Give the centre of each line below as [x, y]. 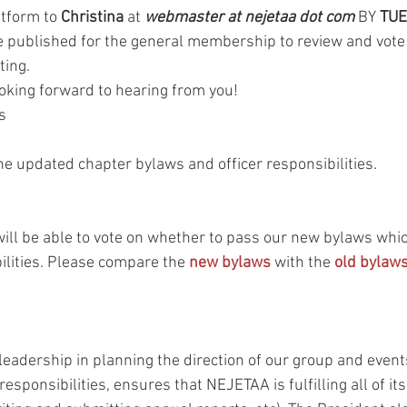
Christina [92, 18]
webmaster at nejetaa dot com [249, 18]
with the [303, 263]
